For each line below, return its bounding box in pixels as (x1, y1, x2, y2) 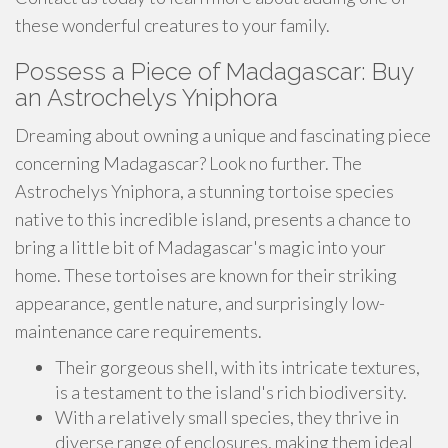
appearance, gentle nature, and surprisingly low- (15, 292, 385, 314)
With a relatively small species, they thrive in (55, 406, 399, 428)
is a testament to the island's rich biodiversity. (55, 381, 407, 403)
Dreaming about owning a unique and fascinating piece (15, 124, 431, 146)
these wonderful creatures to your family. (15, 14, 330, 36)
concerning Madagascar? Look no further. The (15, 152, 362, 174)
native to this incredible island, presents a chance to (15, 208, 411, 230)
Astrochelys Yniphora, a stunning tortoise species (15, 180, 394, 202)
